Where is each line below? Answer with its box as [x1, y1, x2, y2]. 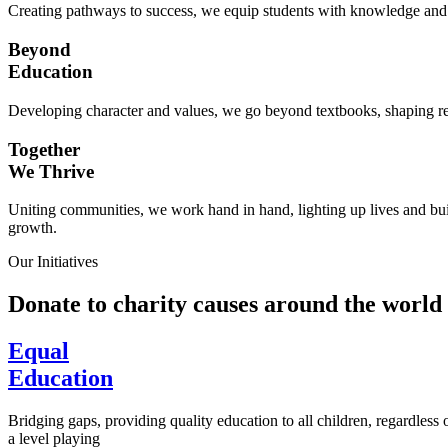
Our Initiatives [8, 253, 98, 271]
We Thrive [8, 160, 94, 182]
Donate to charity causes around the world [8, 291, 442, 318]
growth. [8, 219, 57, 237]
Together [8, 138, 80, 160]
